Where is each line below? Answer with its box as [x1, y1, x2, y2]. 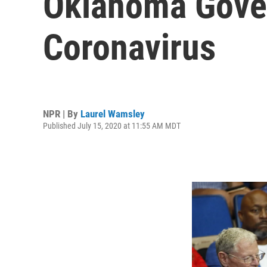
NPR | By [43, 107, 80, 120]
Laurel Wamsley [80, 107, 145, 120]
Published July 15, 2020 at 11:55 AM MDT [43, 120, 181, 131]
